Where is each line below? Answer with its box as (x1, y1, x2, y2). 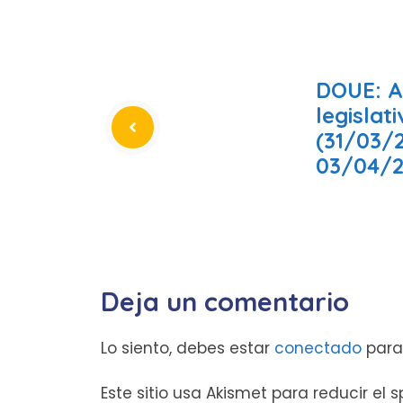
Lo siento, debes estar (101, 336, 274, 359)
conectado (274, 336, 362, 359)
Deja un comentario (101, 284, 349, 318)
